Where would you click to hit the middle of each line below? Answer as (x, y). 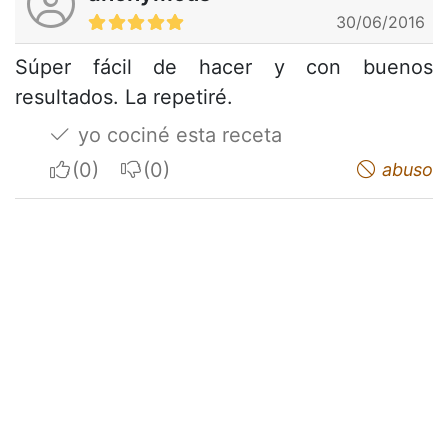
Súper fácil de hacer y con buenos (224, 66)
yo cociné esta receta (177, 134)
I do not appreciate (231, 168)
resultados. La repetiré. (124, 96)
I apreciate (120, 168)
